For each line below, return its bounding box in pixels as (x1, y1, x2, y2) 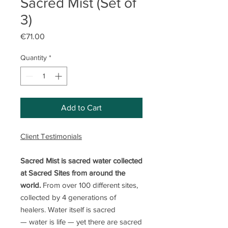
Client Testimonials (20, 132, 82, 141)
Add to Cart (61, 103, 102, 112)
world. (20, 181, 41, 190)
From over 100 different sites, (41, 181, 138, 190)
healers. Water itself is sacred (20, 205, 116, 214)
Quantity (20, 53, 47, 62)
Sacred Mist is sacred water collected (20, 156, 142, 165)
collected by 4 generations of (20, 193, 116, 202)
